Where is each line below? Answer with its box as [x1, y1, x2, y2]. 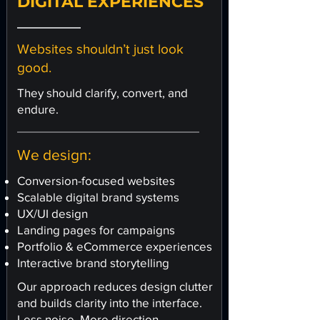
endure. [17, 102, 59, 116]
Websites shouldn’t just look [17, 41, 184, 56]
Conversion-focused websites [17, 174, 175, 187]
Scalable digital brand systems [17, 190, 179, 204]
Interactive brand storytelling [17, 256, 169, 269]
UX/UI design [17, 206, 88, 220]
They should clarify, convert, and [17, 86, 188, 99]
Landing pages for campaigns [17, 223, 175, 236]
